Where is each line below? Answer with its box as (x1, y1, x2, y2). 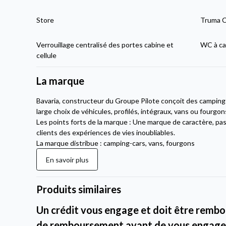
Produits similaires (36, 183, 122, 196)
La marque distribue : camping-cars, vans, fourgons (36, 139, 195, 148)
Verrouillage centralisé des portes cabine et (36, 40, 174, 49)
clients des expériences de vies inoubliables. (36, 128, 176, 137)
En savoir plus (45, 155, 89, 164)
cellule (36, 51, 57, 60)
